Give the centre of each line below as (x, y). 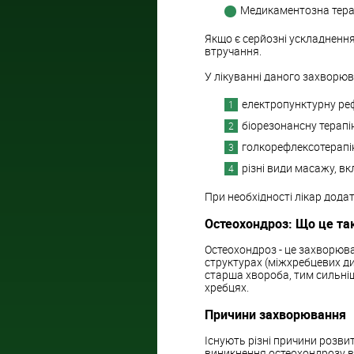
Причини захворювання (275, 314)
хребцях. (227, 288)
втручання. (233, 51)
